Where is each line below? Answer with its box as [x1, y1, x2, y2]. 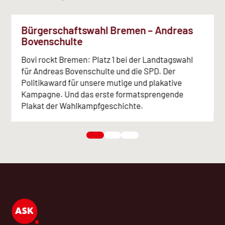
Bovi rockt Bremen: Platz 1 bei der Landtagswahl [21, 54, 193, 64]
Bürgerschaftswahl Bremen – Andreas [21, 24, 193, 37]
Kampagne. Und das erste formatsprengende [21, 88, 184, 99]
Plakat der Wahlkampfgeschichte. [21, 100, 144, 110]
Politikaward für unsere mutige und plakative [21, 77, 182, 87]
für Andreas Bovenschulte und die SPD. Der [21, 65, 176, 76]
